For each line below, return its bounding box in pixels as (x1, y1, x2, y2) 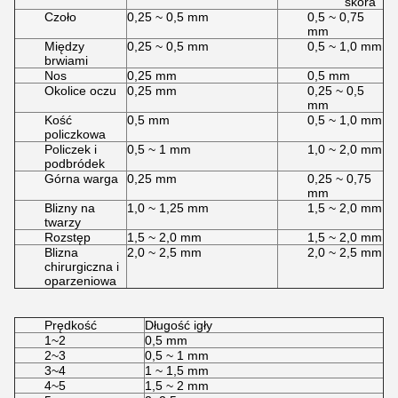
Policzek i (44, 142, 97, 156)
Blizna (44, 245, 78, 259)
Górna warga (44, 171, 118, 186)
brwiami (44, 53, 88, 68)
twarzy (44, 215, 81, 229)
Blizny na (44, 201, 95, 215)
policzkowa (44, 127, 106, 141)
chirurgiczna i (44, 259, 119, 274)
